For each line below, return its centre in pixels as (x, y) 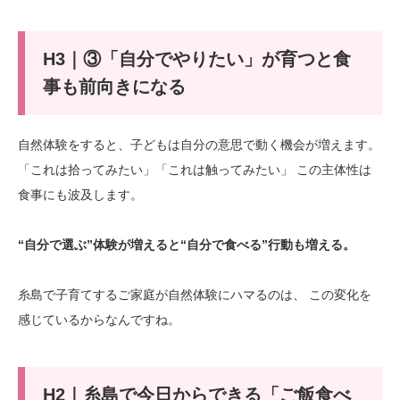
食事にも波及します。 (80, 195)
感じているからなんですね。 (99, 320)
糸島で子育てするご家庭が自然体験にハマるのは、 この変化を (195, 295)
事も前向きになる (114, 86)
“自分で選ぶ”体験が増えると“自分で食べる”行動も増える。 (187, 245)
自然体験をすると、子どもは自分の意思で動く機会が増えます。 (199, 145)
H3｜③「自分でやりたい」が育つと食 (196, 58)
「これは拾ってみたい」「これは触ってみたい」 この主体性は (195, 170)
